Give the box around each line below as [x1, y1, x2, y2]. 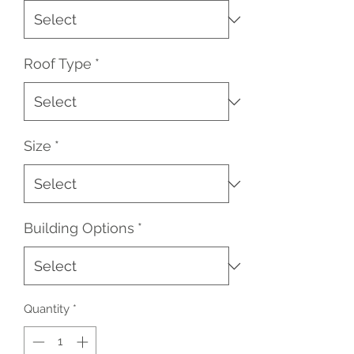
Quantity [24, 302, 70, 316]
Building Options [24, 220, 134, 236]
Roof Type [24, 55, 92, 72]
